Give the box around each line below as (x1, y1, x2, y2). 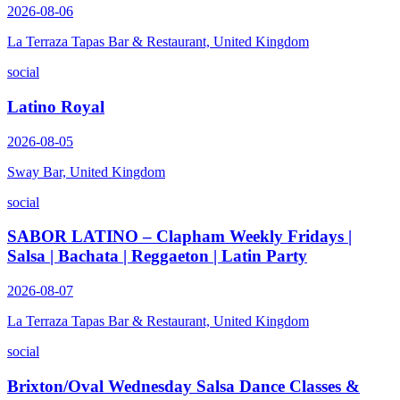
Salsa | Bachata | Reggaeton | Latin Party (7, 246, 307, 266)
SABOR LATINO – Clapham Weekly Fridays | (7, 227, 352, 246)
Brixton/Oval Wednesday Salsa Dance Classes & (7, 376, 360, 396)
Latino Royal (7, 96, 104, 116)
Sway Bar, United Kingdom (7, 163, 165, 179)
